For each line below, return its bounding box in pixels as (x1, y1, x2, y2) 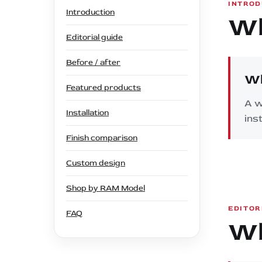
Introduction (66, 6, 115, 17)
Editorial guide (66, 32, 123, 42)
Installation (66, 107, 109, 118)
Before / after (66, 57, 120, 67)
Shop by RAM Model (66, 182, 145, 193)
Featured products (66, 82, 141, 92)
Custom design (66, 157, 125, 168)
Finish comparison (66, 132, 137, 143)
